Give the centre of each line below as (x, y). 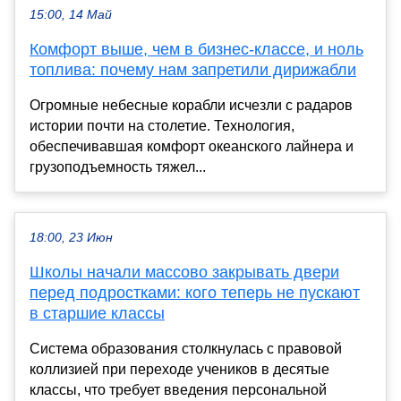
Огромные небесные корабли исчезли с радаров (191, 106)
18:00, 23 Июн (71, 238)
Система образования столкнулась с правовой (186, 349)
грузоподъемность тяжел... (118, 167)
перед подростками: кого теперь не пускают (195, 293)
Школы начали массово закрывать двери (184, 273)
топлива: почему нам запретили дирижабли (193, 70)
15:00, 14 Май (71, 15)
